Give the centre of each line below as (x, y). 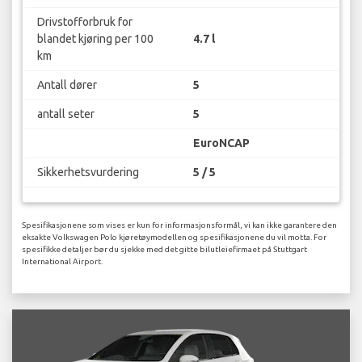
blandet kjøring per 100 (95, 39)
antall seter (65, 114)
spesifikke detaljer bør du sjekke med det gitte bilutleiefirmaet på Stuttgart (164, 249)
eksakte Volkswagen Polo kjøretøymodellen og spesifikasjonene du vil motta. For (174, 237)
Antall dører (67, 85)
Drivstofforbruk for (84, 22)
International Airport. (62, 261)
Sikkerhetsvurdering (88, 173)
